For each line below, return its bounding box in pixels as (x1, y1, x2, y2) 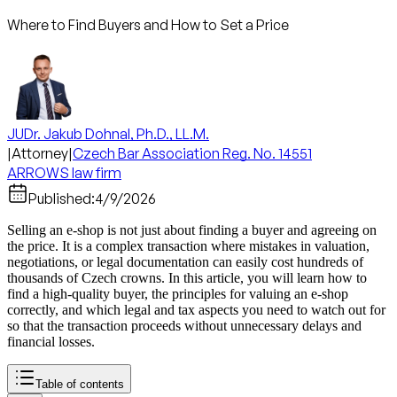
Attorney (12, 144, 68, 162)
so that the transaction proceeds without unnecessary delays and (7, 318, 362, 333)
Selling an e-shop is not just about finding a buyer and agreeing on (7, 222, 377, 237)
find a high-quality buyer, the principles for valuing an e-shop (7, 286, 348, 301)
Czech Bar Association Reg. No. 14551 (73, 144, 312, 162)
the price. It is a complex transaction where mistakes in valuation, (7, 238, 370, 253)
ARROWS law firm (7, 164, 121, 182)
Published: (28, 190, 95, 207)
